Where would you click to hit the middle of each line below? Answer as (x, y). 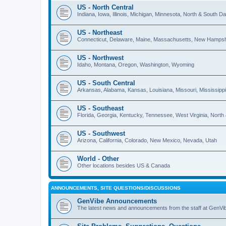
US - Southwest (101, 133)
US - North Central (105, 7)
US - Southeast (100, 108)
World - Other (98, 158)
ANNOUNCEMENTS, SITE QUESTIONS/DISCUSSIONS (116, 188)
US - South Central (106, 83)
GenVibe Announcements (117, 201)
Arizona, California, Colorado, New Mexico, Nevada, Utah (147, 140)
